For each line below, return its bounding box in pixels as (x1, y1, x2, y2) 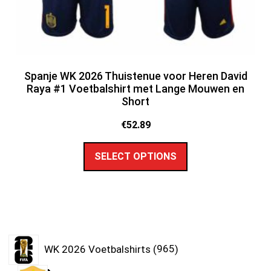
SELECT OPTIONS (94, 151, 177, 163)
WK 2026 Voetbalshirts (44, 243, 151, 255)
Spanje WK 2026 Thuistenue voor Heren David (24, 69, 247, 82)
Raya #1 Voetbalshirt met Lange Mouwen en (27, 82, 244, 95)
